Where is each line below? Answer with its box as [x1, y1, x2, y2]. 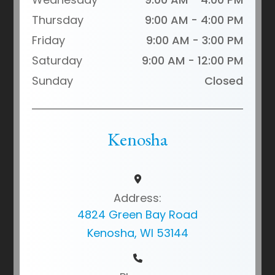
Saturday [32, 52, 83, 68]
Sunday [32, 72, 74, 88]
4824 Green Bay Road [77, 206, 198, 222]
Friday [32, 32, 66, 48]
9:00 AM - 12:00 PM [141, 52, 243, 68]
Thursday [32, 12, 84, 28]
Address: [114, 190, 161, 206]
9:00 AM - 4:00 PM [144, 12, 243, 28]
